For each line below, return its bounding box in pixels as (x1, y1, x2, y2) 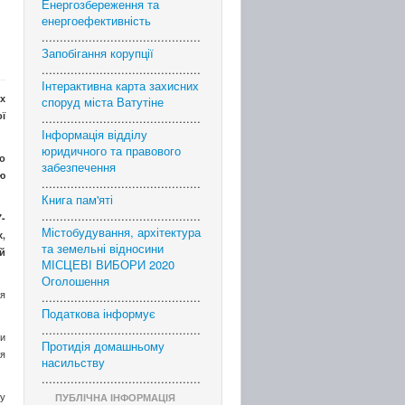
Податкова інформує (42, 305, 155, 322)
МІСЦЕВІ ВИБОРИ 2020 (42, 256, 174, 273)
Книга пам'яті (42, 191, 113, 208)
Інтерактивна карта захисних (42, 77, 199, 94)
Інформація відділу (42, 126, 147, 143)
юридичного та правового (42, 142, 181, 159)
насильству (42, 353, 105, 371)
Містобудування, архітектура (42, 223, 201, 240)
